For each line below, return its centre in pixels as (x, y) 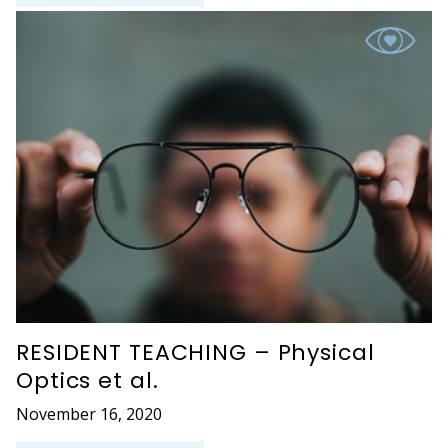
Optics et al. (87, 380)
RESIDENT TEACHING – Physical (195, 352)
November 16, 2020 (89, 413)
